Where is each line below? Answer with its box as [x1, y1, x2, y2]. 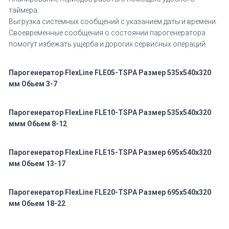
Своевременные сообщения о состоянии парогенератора [9, 29, 205, 37]
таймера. [9, 6, 39, 14]
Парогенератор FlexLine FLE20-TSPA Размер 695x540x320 [9, 188, 211, 196]
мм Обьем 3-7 [9, 80, 57, 88]
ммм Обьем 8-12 [9, 120, 67, 128]
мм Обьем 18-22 [9, 199, 65, 208]
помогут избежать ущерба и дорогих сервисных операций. [9, 40, 207, 48]
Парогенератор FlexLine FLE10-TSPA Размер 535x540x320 [9, 108, 211, 117]
